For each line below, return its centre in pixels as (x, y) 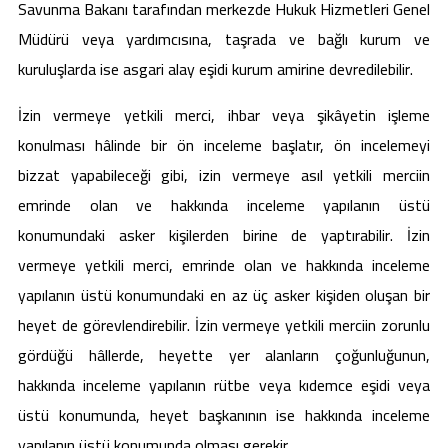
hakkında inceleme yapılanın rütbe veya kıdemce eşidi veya (224, 385)
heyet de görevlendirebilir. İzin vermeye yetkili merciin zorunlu (224, 325)
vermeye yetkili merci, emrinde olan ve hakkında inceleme (224, 265)
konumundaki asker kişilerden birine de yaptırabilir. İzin (224, 235)
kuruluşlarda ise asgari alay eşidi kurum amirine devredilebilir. (215, 69)
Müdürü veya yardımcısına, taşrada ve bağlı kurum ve (224, 39)
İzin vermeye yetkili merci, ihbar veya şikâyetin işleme (224, 115)
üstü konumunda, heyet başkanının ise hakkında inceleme (224, 415)
